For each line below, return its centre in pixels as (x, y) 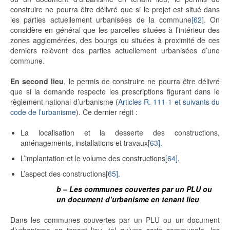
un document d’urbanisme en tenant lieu (128, 199)
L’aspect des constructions (63, 174)
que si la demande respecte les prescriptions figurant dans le (115, 92)
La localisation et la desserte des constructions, (120, 133)
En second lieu (37, 81)
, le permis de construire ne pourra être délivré (142, 81)
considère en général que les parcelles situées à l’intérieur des (115, 30)
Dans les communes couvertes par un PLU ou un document (115, 220)
